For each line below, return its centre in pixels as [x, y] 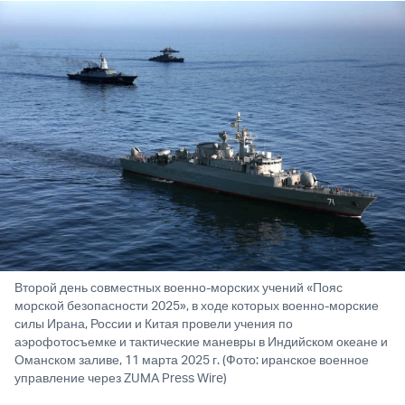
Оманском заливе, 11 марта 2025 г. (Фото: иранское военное [192, 360]
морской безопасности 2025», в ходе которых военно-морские [197, 306]
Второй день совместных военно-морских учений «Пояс [179, 287]
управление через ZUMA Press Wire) [121, 378]
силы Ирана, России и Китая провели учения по [154, 324]
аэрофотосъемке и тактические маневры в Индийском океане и [201, 342]
